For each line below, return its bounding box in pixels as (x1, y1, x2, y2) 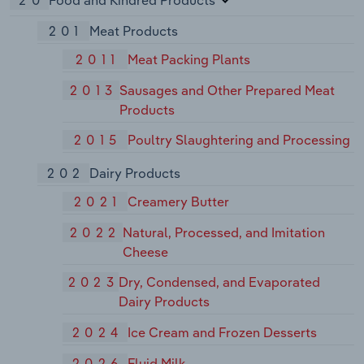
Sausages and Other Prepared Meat (119, 81, 335, 98)
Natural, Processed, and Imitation (123, 223, 326, 240)
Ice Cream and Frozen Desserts (128, 324, 318, 340)
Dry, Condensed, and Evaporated (119, 274, 321, 291)
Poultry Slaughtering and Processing (128, 132, 351, 149)
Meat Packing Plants (128, 50, 251, 67)
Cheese (123, 243, 169, 260)
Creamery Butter (128, 193, 230, 210)
